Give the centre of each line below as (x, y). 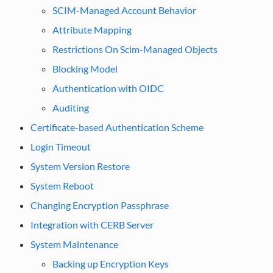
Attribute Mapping (92, 29)
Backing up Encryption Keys (110, 263)
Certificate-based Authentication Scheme (117, 127)
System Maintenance (74, 244)
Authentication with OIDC (108, 88)
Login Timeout (60, 146)
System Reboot (62, 185)
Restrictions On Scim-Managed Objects (135, 49)
